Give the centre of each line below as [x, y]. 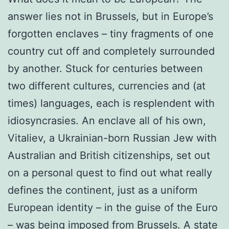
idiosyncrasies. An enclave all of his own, [107, 120]
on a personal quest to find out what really [110, 173]
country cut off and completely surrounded [111, 51]
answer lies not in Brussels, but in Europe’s [110, 16]
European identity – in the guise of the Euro [113, 207]
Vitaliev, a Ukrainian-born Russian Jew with [112, 138]
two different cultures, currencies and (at [107, 86]
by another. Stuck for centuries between [105, 68]
